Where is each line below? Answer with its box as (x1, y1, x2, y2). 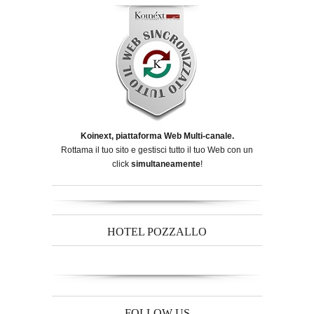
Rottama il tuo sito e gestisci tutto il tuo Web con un (61, 145, 253, 156)
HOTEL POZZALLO (107, 226, 207, 238)
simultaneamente (130, 159, 200, 170)
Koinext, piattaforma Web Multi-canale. (80, 131, 234, 142)
